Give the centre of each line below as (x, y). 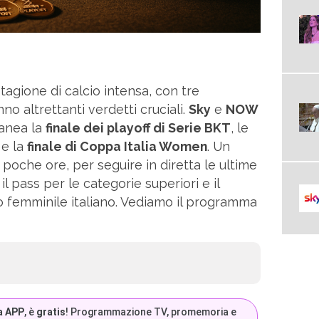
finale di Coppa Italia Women (117, 146)
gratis (51, 312)
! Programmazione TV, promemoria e (151, 312)
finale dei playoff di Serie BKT (138, 127)
